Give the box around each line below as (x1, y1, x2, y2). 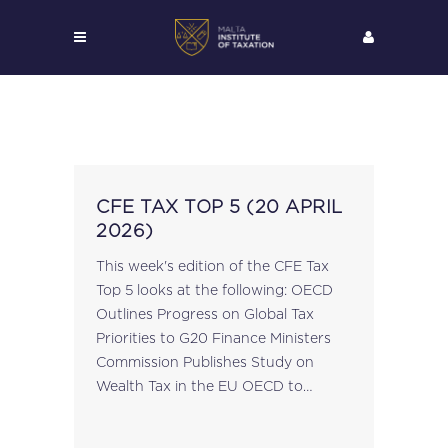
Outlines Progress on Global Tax (96, 306, 314, 321)
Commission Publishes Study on (96, 354, 314, 369)
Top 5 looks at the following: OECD (96, 282, 291, 297)
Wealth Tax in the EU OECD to (96, 378, 242, 393)
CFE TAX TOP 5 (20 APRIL (96, 197, 343, 216)
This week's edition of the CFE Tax (96, 258, 329, 273)
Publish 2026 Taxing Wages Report (96, 402, 338, 417)
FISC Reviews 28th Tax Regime (96, 426, 306, 441)
